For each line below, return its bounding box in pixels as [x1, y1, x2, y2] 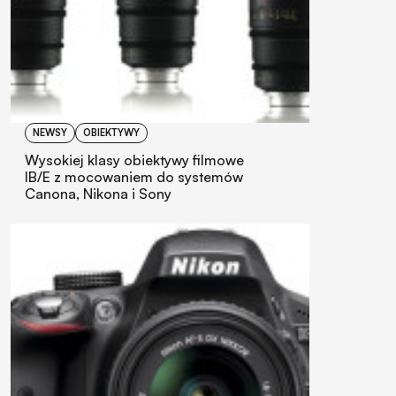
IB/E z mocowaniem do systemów [25, 168, 243, 187]
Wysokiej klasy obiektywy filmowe [25, 151, 244, 170]
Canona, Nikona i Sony [25, 185, 171, 203]
